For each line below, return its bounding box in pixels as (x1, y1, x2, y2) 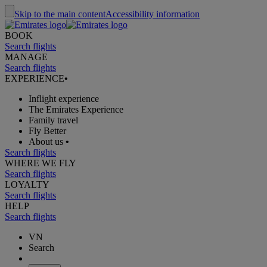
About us (29, 136, 63, 147)
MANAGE (5, 52, 48, 62)
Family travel (29, 115, 78, 125)
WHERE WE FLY (5, 158, 76, 168)
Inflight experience (29, 94, 99, 104)
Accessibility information (105, 9, 200, 19)
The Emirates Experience (29, 104, 123, 114)
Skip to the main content (14, 9, 105, 19)
